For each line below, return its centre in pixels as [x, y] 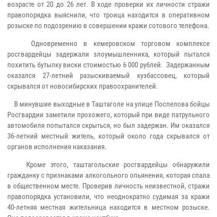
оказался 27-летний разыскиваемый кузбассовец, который [108, 75]
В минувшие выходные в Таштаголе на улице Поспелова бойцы [108, 104]
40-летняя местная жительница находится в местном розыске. [108, 207]
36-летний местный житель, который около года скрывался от [108, 136]
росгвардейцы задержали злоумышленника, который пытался [108, 54]
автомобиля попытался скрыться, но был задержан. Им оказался [108, 125]
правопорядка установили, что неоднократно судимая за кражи [108, 196]
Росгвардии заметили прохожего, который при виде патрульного [108, 115]
